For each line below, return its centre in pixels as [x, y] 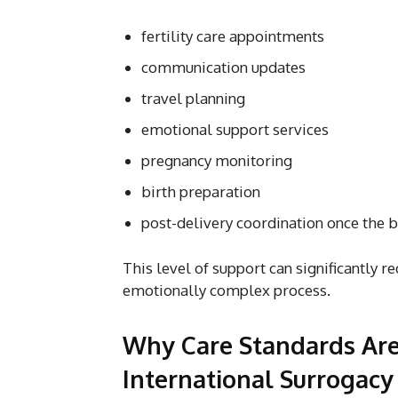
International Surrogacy [258, 378]
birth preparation [201, 191]
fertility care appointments [233, 36]
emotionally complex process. [227, 290]
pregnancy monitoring [217, 160]
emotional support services [235, 129]
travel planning [193, 98]
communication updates [223, 67]
